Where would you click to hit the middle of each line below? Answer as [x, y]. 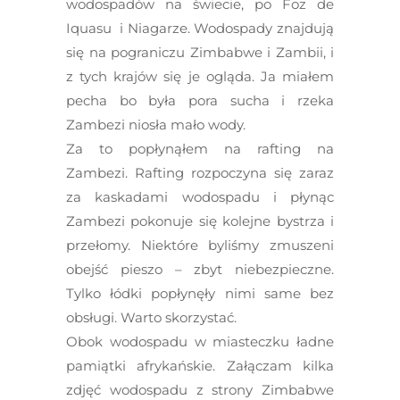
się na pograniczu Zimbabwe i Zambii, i [200, 52]
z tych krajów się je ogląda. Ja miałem [200, 76]
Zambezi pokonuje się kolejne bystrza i [200, 221]
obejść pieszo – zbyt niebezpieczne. [200, 269]
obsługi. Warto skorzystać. [151, 317]
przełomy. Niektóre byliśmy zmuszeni [200, 245]
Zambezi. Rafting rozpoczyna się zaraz [200, 173]
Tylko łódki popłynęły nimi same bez [200, 293]
